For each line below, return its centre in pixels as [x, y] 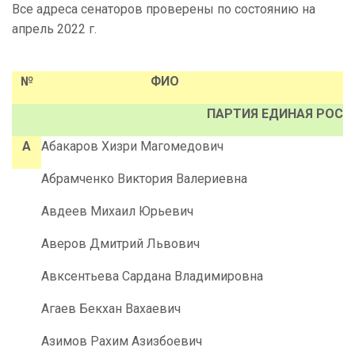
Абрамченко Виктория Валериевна [144, 179]
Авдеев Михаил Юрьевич [117, 212]
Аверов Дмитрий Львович [120, 244]
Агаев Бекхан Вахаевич [111, 309]
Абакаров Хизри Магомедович [132, 147]
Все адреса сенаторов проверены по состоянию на [164, 10]
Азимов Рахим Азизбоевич [122, 342]
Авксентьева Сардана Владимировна [152, 277]
